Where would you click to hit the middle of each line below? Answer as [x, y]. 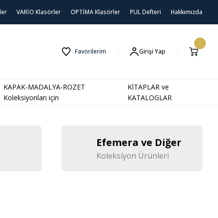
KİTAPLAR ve [148, 87]
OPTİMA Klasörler [95, 12]
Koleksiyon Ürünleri [133, 156]
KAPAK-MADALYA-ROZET [44, 87]
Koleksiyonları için [31, 98]
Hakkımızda [187, 12]
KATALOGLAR [150, 98]
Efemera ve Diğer [139, 142]
